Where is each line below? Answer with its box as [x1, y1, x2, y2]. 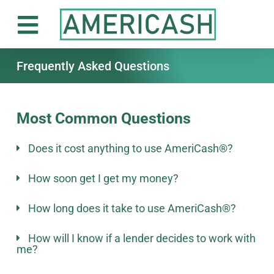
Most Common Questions [16, 109, 191, 128]
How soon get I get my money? [28, 171, 179, 185]
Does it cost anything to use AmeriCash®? [28, 141, 233, 155]
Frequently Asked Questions [16, 58, 169, 73]
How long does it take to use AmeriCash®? [28, 201, 236, 215]
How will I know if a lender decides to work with [28, 231, 256, 245]
